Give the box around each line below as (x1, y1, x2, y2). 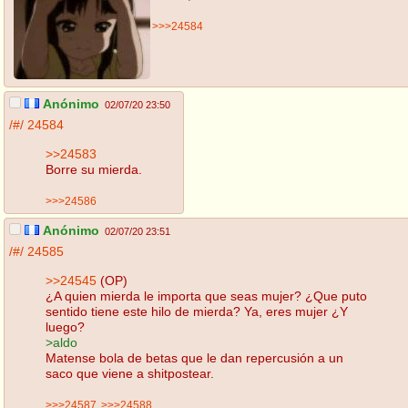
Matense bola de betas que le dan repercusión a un (46, 350, 343, 365)
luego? (46, 319, 85, 334)
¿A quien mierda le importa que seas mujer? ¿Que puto (46, 288, 367, 303)
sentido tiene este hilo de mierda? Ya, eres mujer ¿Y (46, 303, 348, 319)
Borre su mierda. (46, 161, 142, 177)
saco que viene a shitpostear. (46, 365, 214, 381)
